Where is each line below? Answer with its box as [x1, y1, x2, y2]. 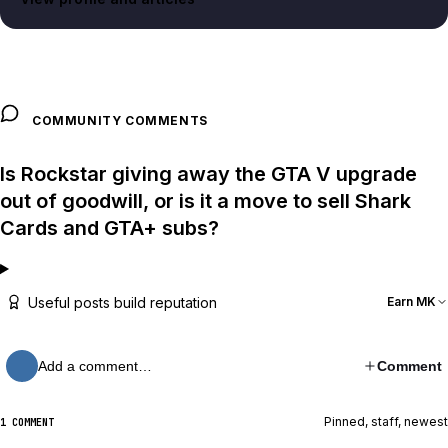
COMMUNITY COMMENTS [32, 113, 208, 129]
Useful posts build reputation [28, 293, 217, 311]
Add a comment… [38, 358, 152, 375]
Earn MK [387, 294, 436, 310]
